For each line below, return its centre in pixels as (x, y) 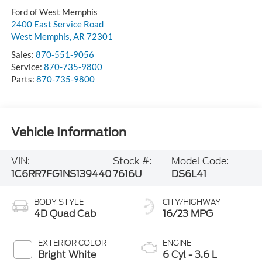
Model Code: (200, 161)
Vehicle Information (68, 132)
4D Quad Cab (65, 213)
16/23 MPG (188, 213)
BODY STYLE (58, 202)
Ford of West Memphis (54, 11)
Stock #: (132, 161)
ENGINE (177, 243)
